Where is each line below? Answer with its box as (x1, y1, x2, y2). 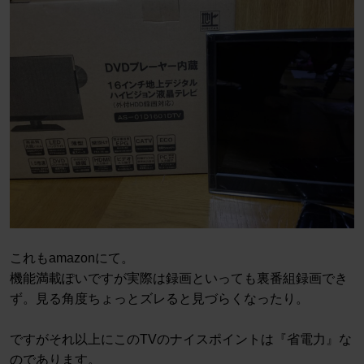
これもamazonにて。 (10, 251, 134, 266)
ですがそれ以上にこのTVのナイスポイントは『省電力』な (10, 332, 352, 347)
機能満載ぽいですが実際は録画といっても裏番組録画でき (10, 271, 348, 286)
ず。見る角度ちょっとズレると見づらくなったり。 (10, 292, 309, 306)
